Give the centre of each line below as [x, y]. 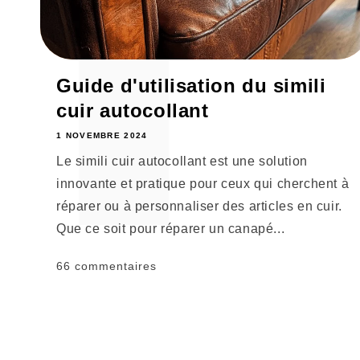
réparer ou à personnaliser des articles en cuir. [199, 207]
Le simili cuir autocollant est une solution [182, 162]
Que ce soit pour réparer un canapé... [171, 229]
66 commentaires [106, 266]
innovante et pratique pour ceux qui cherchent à [203, 184]
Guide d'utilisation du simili [191, 86]
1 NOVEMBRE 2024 [102, 136]
